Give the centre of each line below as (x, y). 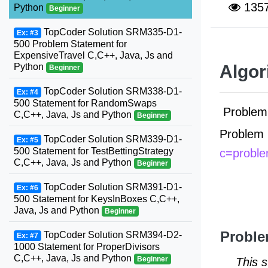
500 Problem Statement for (70, 44)
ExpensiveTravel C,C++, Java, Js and (93, 55)
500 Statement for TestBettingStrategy (94, 151)
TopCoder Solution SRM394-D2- (111, 235)
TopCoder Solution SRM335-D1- (111, 32)
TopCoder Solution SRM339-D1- (111, 139)
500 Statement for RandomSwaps (85, 103)
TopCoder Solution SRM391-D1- (111, 187)
